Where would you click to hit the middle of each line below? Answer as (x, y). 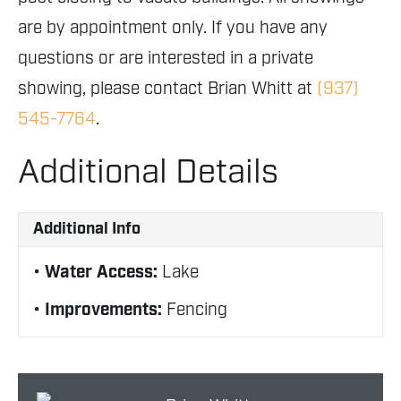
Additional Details (148, 173)
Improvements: (106, 310)
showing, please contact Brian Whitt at (167, 89)
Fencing (197, 310)
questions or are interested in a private (166, 59)
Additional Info (87, 229)
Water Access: (103, 273)
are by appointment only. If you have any (173, 28)
